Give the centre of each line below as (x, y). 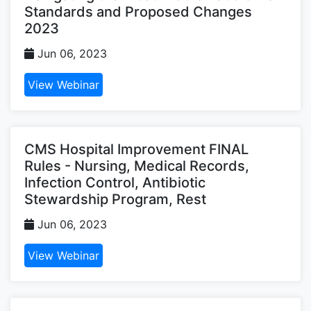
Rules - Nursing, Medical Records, (137, 166)
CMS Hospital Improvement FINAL (136, 149)
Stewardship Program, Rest (115, 199)
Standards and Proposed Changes (138, 11)
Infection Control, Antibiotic (115, 182)
